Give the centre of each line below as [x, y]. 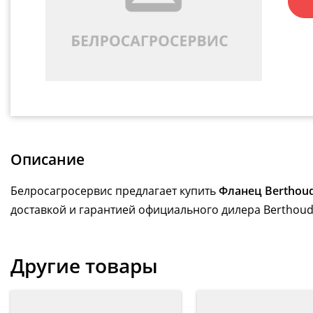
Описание [48, 160]
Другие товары [84, 266]
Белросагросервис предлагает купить [115, 191]
